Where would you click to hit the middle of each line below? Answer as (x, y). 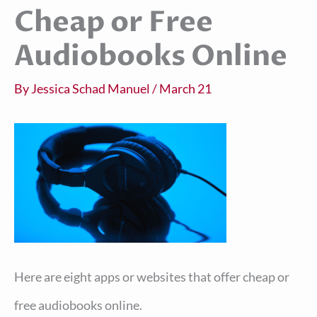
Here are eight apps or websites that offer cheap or (152, 277)
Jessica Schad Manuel (92, 88)
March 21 (185, 88)
